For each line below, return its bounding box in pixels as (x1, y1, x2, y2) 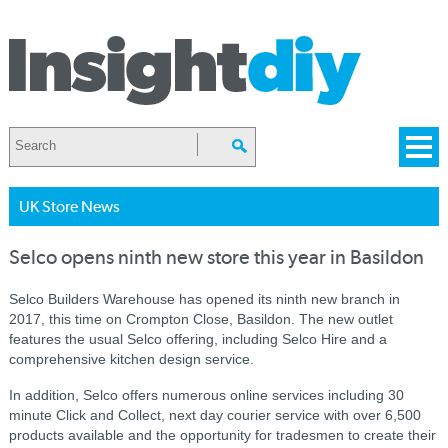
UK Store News (18, 197, 120, 216)
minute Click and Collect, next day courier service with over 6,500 (8, 407, 421, 423)
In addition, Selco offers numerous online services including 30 (8, 387, 404, 403)
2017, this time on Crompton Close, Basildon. (8, 311, 299, 327)
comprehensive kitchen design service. (8, 351, 254, 367)
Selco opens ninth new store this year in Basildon (8, 246, 424, 269)
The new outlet (298, 311, 393, 327)
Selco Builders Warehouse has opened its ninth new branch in (8, 291, 400, 307)
